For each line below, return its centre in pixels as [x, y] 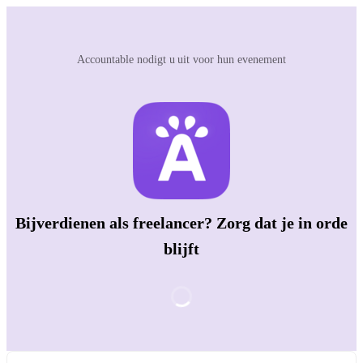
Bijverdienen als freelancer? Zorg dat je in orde [181, 223]
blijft [181, 249]
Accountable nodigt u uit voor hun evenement [181, 60]
